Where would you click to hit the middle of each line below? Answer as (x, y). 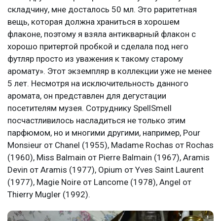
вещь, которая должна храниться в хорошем (93, 21)
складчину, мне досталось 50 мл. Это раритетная (102, 9)
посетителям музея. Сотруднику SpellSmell (90, 108)
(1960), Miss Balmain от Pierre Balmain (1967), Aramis (109, 157)
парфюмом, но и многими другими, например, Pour (104, 132)
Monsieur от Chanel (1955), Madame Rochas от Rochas (110, 145)
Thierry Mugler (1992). (49, 194)
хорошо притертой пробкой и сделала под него (98, 46)
